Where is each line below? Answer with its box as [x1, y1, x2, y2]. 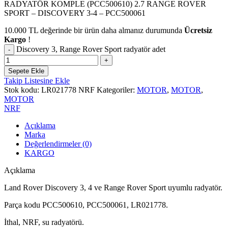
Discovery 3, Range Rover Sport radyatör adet [16, 44, 165, 53]
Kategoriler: [97, 85, 135, 94]
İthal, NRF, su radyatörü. [4, 217, 84, 226]
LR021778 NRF [41, 85, 97, 94]
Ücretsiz [184, 25, 212, 35]
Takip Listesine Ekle [4, 76, 70, 85]
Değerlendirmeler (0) [24, 139, 92, 148]
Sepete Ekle [8, 67, 44, 75]
